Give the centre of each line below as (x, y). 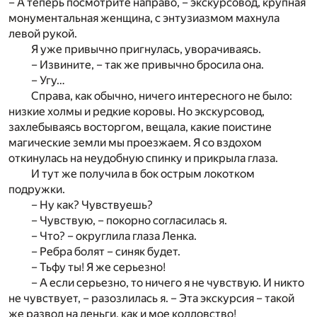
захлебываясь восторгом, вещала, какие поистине (140, 127)
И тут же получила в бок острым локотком (143, 173)
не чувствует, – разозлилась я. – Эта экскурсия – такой (151, 298)
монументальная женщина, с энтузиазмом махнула (144, 18)
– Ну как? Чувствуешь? (92, 204)
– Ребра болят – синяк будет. (106, 251)
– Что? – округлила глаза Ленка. (114, 236)
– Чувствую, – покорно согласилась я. (129, 220)
